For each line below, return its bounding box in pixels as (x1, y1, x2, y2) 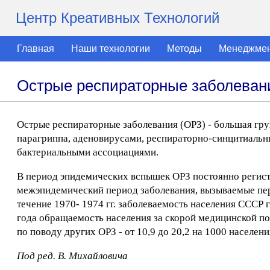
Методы (167, 43, 202, 54)
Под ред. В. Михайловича (17, 250, 128, 262)
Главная (17, 43, 54, 54)
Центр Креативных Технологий (16, 10, 219, 26)
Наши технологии (71, 43, 150, 54)
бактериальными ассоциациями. (17, 146, 159, 158)
